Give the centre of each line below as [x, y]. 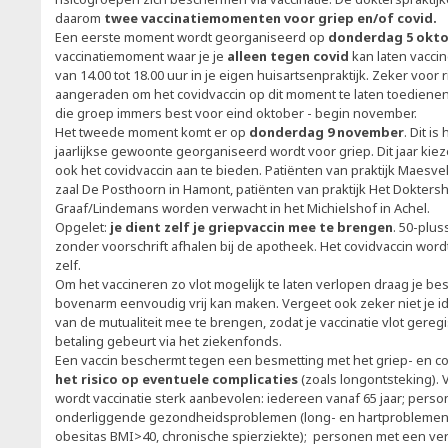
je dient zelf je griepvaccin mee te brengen [250, 227]
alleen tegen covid [286, 56]
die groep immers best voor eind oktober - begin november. [236, 113]
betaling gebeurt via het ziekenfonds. [168, 341]
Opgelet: [81, 227]
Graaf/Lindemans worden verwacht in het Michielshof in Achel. [242, 208]
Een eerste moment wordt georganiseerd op [191, 37]
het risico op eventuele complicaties [176, 379]
